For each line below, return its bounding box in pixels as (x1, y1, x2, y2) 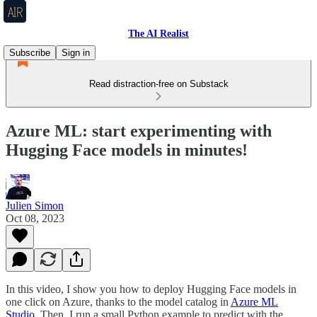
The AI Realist (128, 28, 189, 39)
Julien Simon (6, 199, 64, 212)
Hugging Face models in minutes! (6, 140, 248, 159)
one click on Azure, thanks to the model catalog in (6, 295, 231, 308)
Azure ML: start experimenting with (6, 121, 272, 140)
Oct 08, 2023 (6, 212, 64, 224)
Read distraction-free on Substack (88, 79, 229, 89)
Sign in (62, 47, 90, 58)
